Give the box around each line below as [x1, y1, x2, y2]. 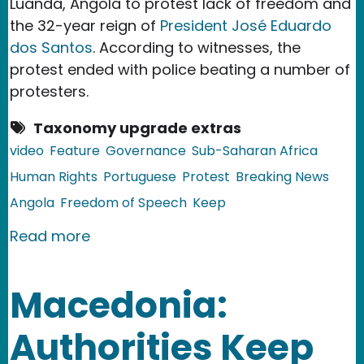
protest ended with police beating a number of [10, 58, 350, 80]
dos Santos [10, 37, 93, 58]
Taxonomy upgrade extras [33, 117, 241, 138]
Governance [106, 141, 186, 160]
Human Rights [10, 167, 97, 186]
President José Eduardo [160, 15, 331, 36]
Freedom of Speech [60, 193, 187, 212]
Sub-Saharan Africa [192, 141, 318, 160]
